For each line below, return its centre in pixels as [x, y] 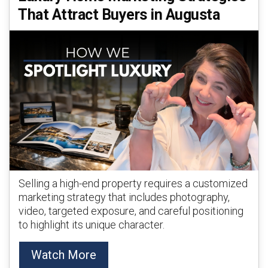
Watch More [64, 255]
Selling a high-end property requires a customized [133, 183]
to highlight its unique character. [92, 225]
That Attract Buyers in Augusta [119, 15]
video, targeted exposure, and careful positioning [131, 211]
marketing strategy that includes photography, [124, 197]
